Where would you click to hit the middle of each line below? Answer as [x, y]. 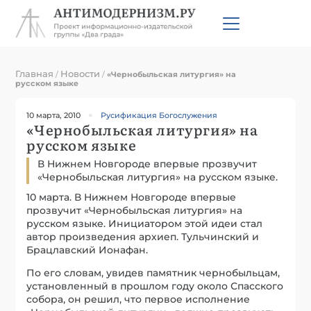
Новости [81, 73]
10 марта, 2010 [54, 115]
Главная [35, 73]
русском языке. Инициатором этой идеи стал [145, 223]
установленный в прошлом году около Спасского [155, 286]
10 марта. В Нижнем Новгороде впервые [132, 197]
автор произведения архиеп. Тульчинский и [143, 236]
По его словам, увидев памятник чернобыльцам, [153, 272]
